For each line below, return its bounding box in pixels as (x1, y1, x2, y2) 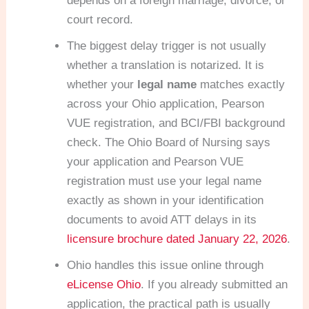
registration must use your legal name (67, 175, 262, 188)
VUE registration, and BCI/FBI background (67, 117, 286, 130)
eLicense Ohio (67, 278, 141, 292)
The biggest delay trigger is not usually (67, 39, 267, 53)
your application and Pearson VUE (67, 155, 244, 169)
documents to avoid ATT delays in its (67, 213, 257, 227)
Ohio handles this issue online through (67, 259, 264, 272)
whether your (67, 78, 138, 92)
